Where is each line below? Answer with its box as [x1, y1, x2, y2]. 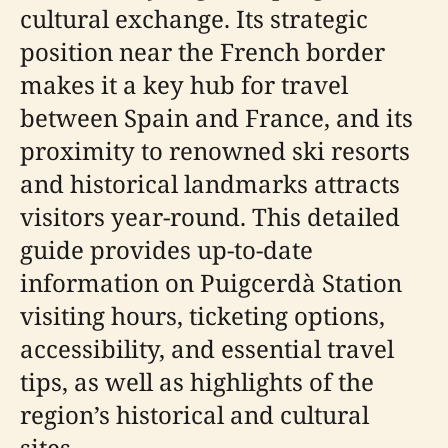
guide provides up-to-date [20, 233, 313, 266]
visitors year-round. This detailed [20, 200, 400, 233]
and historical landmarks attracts [20, 167, 400, 200]
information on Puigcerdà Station [20, 266, 402, 299]
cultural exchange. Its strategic [20, 2, 368, 35]
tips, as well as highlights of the [20, 365, 374, 398]
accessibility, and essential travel [20, 332, 394, 365]
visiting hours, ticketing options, [20, 299, 385, 332]
